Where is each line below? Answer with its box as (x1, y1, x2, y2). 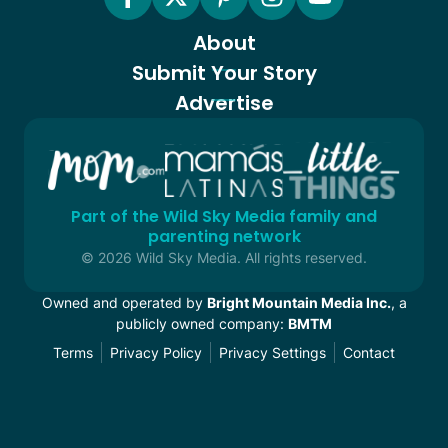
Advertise (174, 88, 274, 117)
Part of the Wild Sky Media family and (71, 204, 377, 228)
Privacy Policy (110, 343, 202, 361)
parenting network (147, 224, 301, 248)
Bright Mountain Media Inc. (206, 293, 391, 311)
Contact (343, 343, 395, 361)
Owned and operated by (41, 293, 207, 311)
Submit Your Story (131, 58, 317, 87)
